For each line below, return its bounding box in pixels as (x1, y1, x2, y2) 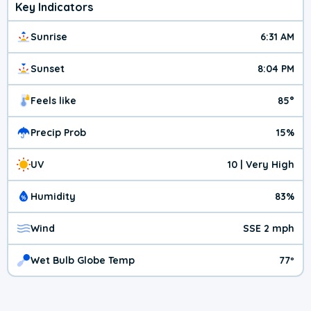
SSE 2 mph (243, 222, 294, 235)
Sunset (31, 62, 65, 76)
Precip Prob (31, 126, 86, 140)
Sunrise (31, 31, 67, 44)
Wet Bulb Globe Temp (31, 254, 135, 267)
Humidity (31, 190, 76, 203)
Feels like (31, 94, 76, 108)
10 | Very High (228, 158, 294, 171)
